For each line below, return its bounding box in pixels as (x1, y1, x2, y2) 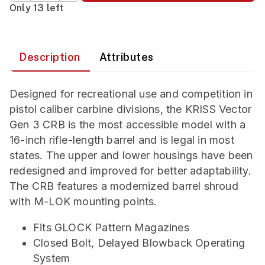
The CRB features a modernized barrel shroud (9, 180, 238, 192)
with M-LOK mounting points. (9, 195, 157, 208)
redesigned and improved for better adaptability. (9, 164, 251, 177)
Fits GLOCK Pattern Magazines (33, 221, 189, 234)
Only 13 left (9, 2, 64, 14)
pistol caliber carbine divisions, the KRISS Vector (9, 103, 252, 115)
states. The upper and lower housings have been (9, 149, 253, 161)
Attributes (99, 51, 154, 63)
